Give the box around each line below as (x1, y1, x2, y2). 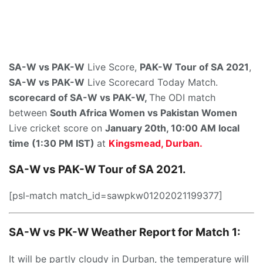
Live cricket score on (9, 122, 105, 134)
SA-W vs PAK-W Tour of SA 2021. (9, 162, 186, 176)
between (9, 106, 50, 119)
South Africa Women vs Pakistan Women (50, 106, 237, 119)
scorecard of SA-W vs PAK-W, (9, 91, 149, 103)
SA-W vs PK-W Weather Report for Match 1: (9, 225, 241, 240)
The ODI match (149, 91, 215, 103)
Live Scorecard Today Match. (85, 76, 218, 88)
